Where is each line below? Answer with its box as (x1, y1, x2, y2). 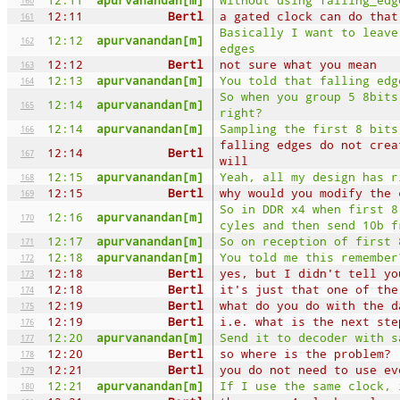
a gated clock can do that (220, 7, 398, 24)
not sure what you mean (220, 55, 377, 72)
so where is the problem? (220, 345, 391, 362)
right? (220, 104, 262, 121)
